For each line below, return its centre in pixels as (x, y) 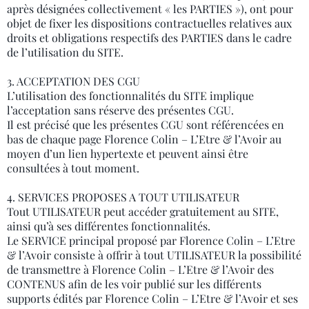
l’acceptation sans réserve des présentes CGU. (120, 110)
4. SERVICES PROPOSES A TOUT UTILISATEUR (123, 197)
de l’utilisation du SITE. (65, 52)
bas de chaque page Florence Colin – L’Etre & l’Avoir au (144, 139)
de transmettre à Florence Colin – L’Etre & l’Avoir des (140, 269)
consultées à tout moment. (73, 168)
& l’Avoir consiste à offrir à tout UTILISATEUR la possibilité (154, 255)
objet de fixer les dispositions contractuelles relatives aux (149, 23)
